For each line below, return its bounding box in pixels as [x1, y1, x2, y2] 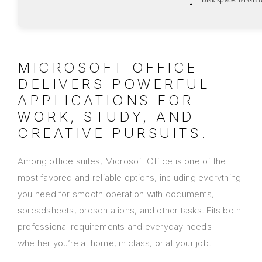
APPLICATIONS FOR [18, 92, 194, 109]
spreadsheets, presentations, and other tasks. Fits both [18, 205, 242, 216]
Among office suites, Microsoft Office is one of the [18, 156, 226, 167]
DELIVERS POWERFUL [18, 75, 211, 93]
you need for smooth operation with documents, [18, 188, 215, 200]
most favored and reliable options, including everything [18, 172, 242, 184]
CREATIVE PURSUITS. [18, 125, 208, 142]
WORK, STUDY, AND [18, 108, 195, 126]
